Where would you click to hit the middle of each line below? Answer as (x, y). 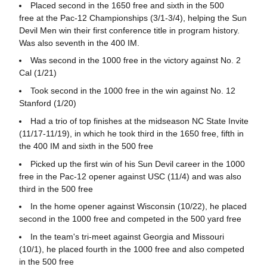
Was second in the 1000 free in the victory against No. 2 (135, 60)
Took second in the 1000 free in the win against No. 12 (133, 91)
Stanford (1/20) (47, 103)
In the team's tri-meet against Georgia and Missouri (127, 237)
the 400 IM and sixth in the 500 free (86, 146)
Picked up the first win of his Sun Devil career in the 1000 (137, 164)
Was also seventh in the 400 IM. (79, 43)
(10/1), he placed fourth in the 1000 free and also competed (131, 249)
